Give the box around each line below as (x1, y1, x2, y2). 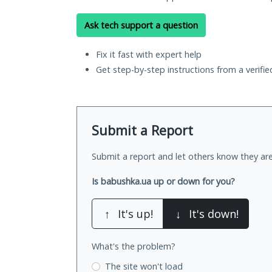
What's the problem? (92, 240, 175, 253)
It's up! (118, 206, 153, 222)
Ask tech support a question (84, 19, 198, 32)
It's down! (189, 206, 239, 222)
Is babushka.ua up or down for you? (92, 175, 235, 188)
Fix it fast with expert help (96, 49, 202, 61)
